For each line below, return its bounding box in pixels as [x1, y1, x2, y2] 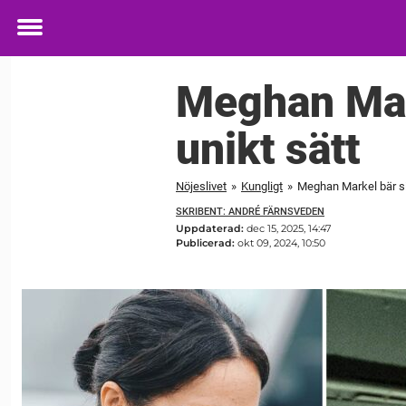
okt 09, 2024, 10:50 [237, 237, 325, 250]
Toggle [17, 30, 66, 50]
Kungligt [241, 179, 283, 193]
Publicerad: [176, 237, 237, 250]
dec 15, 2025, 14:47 [246, 222, 331, 236]
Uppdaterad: [176, 222, 246, 236]
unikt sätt [176, 122, 360, 175]
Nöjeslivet [176, 179, 227, 193]
